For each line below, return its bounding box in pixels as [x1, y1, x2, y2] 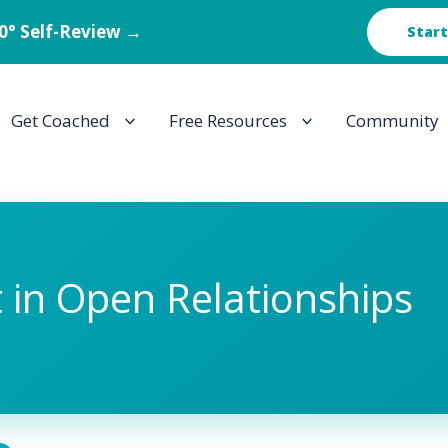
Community [346, 109, 439, 132]
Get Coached [10, 109, 110, 132]
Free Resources [168, 109, 287, 132]
